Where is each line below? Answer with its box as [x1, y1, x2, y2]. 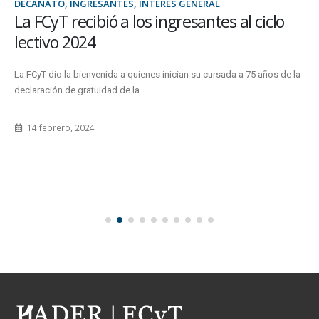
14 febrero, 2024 [24, 121, 95, 133]
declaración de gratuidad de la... [14, 84, 146, 95]
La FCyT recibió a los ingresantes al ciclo [14, 9, 285, 33]
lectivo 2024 [14, 30, 96, 53]
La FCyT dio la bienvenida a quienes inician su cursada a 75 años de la [14, 68, 300, 80]
